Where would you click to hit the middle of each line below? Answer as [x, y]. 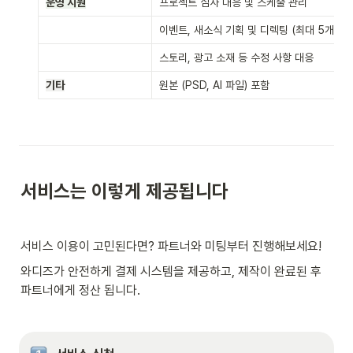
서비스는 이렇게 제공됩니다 [124, 191]
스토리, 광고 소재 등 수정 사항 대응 [236, 57]
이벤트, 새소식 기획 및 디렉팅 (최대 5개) [248, 30]
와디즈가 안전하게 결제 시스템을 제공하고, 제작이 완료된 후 [171, 271]
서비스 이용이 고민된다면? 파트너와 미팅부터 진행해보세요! [171, 246]
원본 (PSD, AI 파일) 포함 [214, 85]
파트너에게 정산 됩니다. [80, 290]
